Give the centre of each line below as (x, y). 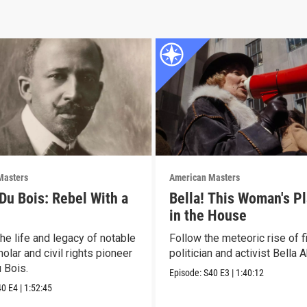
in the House (208, 215)
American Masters (204, 177)
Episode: (186, 272)
